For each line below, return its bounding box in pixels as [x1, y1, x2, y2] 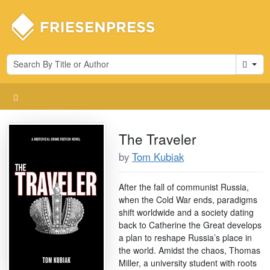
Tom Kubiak [132, 149, 184, 164]
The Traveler [119, 128, 197, 148]
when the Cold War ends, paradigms [119, 193, 258, 206]
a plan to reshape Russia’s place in [119, 231, 253, 243]
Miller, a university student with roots [119, 256, 257, 269]
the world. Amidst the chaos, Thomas [119, 243, 261, 256]
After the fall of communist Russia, [119, 180, 250, 193]
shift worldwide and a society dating [119, 206, 254, 218]
